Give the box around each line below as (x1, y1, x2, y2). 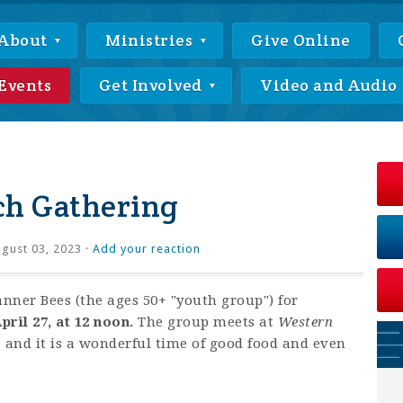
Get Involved (98, 75, 206, 95)
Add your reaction (93, 242, 201, 255)
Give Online (251, 30, 351, 50)
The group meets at (138, 314, 278, 330)
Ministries (105, 30, 197, 50)
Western (277, 314, 333, 330)
